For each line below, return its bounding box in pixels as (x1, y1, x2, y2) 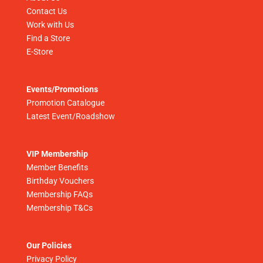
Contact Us (26, 6, 67, 16)
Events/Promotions (26, 84, 98, 94)
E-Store (26, 46, 53, 56)
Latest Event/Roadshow (26, 111, 115, 121)
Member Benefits (26, 163, 88, 173)
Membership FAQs (26, 190, 93, 200)
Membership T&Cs (26, 203, 93, 213)
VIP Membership (26, 149, 88, 159)
